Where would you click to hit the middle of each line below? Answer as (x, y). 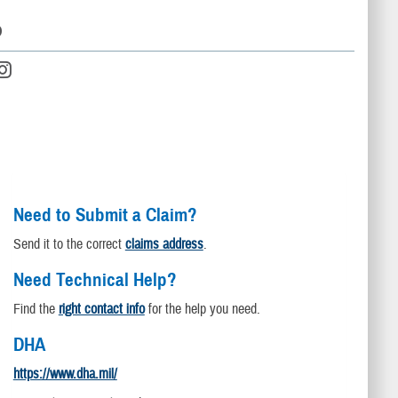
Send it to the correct (69, 245)
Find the (36, 310)
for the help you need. (202, 310)
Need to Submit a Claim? (105, 215)
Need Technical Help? (95, 280)
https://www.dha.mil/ (65, 374)
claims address (164, 245)
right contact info (101, 310)
